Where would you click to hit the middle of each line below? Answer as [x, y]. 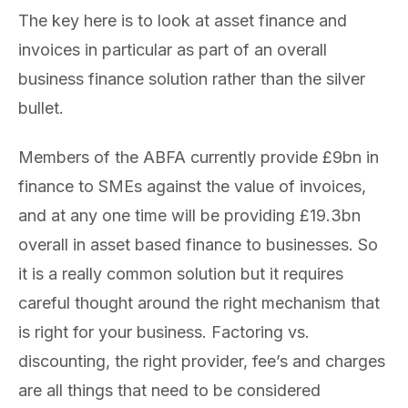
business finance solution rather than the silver [192, 78]
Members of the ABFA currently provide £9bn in [199, 158]
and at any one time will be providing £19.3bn [189, 216]
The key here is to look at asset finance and [183, 20]
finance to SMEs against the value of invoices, [192, 187]
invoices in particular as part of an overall [173, 49]
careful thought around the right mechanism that [199, 303]
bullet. [41, 107]
